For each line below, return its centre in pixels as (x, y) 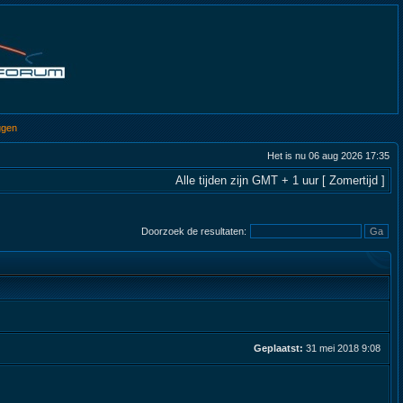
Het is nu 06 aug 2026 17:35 (328, 156)
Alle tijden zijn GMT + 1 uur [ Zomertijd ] (280, 180)
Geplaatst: (278, 348)
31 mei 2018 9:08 (343, 348)
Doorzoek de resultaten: (195, 231)
